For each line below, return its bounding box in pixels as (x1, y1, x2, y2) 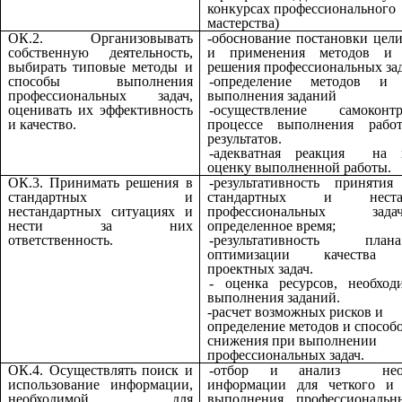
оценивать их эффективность (8, 101, 193, 118)
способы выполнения (8, 73, 193, 89)
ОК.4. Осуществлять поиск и (8, 362, 193, 378)
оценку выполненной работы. (207, 159, 391, 175)
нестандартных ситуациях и (8, 203, 193, 219)
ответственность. (8, 232, 113, 248)
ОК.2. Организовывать (8, 30, 193, 46)
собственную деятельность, (8, 44, 193, 60)
